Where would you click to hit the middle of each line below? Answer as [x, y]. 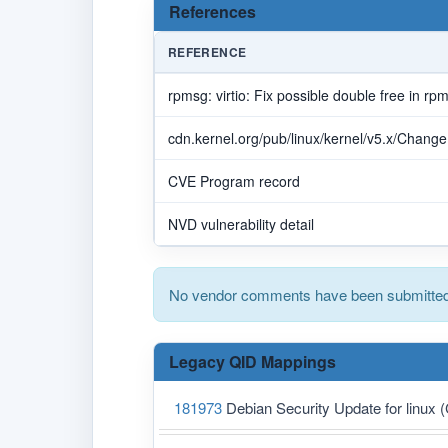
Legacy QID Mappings [252, 361]
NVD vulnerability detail [241, 223]
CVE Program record [234, 180]
